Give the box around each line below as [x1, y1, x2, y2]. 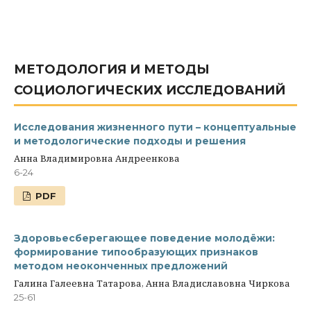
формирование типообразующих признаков [14, 246, 258, 259]
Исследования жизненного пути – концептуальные [14, 121, 296, 134]
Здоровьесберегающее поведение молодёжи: [14, 232, 275, 245]
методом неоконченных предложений [14, 260, 228, 273]
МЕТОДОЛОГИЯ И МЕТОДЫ [14, 62, 210, 78]
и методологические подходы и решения [14, 135, 246, 148]
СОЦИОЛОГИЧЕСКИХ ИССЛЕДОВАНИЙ [14, 83, 285, 99]
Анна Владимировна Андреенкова [14, 152, 180, 165]
